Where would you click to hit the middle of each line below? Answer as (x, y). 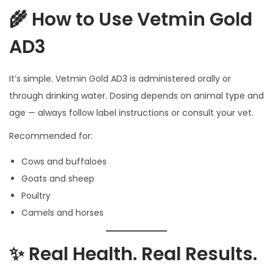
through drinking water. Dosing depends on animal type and (136, 96)
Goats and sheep (58, 179)
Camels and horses (62, 213)
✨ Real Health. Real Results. (133, 254)
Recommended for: (51, 136)
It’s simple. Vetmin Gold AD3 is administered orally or (120, 79)
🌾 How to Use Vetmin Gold (131, 20)
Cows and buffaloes (64, 162)
